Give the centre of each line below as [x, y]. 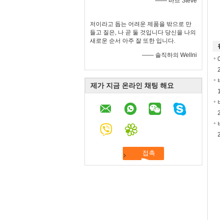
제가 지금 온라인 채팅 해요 [132, 85]
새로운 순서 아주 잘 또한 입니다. [133, 41]
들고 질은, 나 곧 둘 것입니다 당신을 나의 [143, 32]
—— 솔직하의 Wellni [169, 55]
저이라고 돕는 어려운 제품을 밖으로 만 [141, 24]
